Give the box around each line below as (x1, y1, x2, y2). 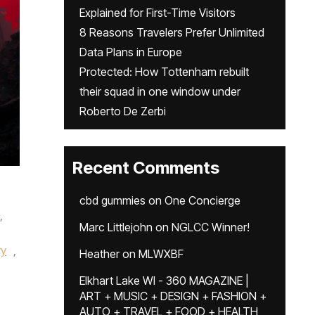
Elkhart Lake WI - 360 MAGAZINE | (79, 274, 249, 288)
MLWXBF (139, 247, 184, 261)
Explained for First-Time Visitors (79, 6, 236, 20)
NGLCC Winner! (172, 220, 250, 234)
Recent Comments (72, 157, 219, 178)
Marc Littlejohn (79, 220, 153, 234)
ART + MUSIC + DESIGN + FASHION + (79, 289, 266, 303)
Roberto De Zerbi (79, 104, 166, 118)
